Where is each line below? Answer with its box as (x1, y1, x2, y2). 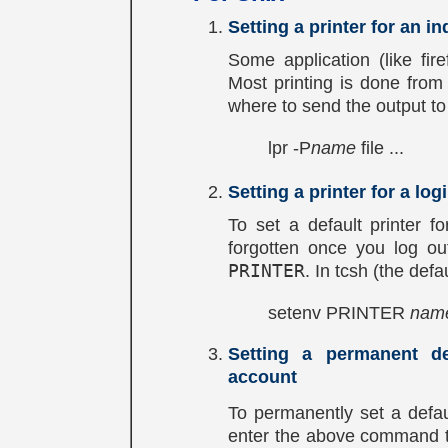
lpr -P (268, 138, 311, 158)
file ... (356, 138, 404, 158)
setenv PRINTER (268, 303, 410, 323)
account (228, 367, 297, 387)
